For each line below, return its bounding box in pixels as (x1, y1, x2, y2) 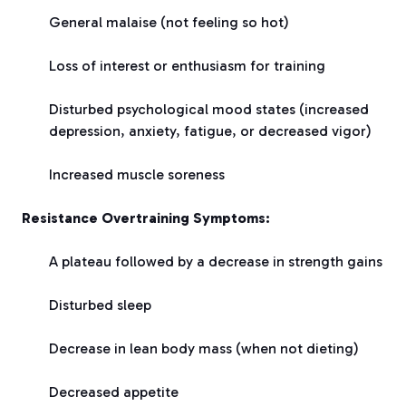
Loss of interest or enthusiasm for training (49, 56, 325, 74)
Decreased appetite (49, 382, 179, 401)
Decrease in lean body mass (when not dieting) (49, 339, 359, 357)
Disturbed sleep (49, 295, 151, 314)
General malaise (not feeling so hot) (49, 13, 289, 31)
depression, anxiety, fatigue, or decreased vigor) (49, 121, 372, 140)
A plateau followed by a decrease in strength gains (49, 252, 382, 270)
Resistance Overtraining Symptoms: (22, 208, 270, 227)
